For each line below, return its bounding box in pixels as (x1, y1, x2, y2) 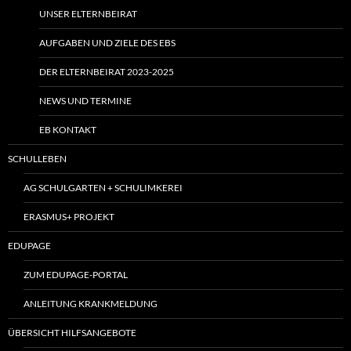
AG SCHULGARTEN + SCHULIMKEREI (24, 182, 183, 194)
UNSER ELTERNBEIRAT (39, 8, 137, 20)
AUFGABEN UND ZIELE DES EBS (39, 37, 175, 49)
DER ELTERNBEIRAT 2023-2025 (39, 66, 174, 78)
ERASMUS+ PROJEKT (24, 211, 114, 223)
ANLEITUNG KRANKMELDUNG (24, 298, 157, 310)
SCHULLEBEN (8, 153, 67, 165)
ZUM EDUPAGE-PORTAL (24, 269, 128, 281)
